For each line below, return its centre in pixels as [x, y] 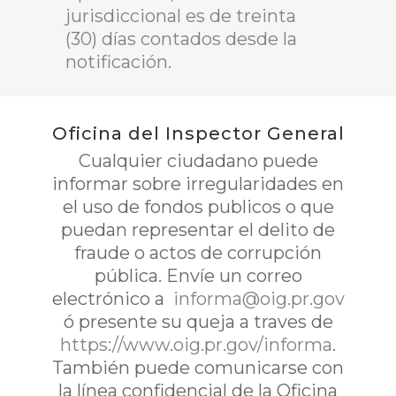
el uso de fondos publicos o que [198, 207]
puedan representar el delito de [198, 230]
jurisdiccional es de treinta [181, 16]
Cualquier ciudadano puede [198, 161]
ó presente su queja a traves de [198, 322]
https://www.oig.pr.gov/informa [196, 345]
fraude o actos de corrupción [198, 253]
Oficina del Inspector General [198, 133]
